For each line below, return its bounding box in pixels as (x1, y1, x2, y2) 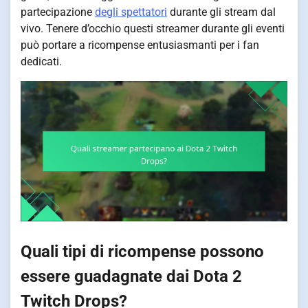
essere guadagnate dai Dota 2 (21, 267, 242, 287)
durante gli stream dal (167, 5, 276, 19)
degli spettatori (95, 5, 167, 19)
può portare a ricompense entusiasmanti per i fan (21, 38, 259, 52)
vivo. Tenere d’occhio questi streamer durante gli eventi (21, 21, 285, 35)
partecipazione (21, 5, 95, 19)
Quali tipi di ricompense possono (21, 242, 264, 262)
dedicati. (21, 54, 62, 68)
